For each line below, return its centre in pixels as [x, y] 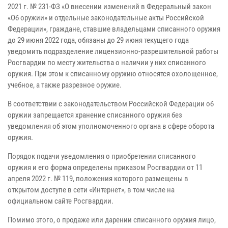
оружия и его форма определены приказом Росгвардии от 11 [105, 167]
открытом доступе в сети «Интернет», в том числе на [91, 190]
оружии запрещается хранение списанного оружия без [95, 115]
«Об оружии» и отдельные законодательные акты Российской [106, 18]
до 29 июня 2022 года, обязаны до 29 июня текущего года [98, 40]
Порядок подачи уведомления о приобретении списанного [102, 156]
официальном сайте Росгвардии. [61, 201]
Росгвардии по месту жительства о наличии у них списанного [107, 62]
